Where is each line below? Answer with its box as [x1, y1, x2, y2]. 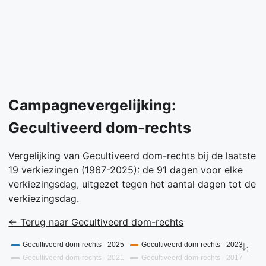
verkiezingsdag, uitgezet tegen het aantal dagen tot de [8, 178, 256, 191]
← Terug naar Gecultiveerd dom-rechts [8, 216, 184, 229]
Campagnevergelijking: [8, 96, 176, 115]
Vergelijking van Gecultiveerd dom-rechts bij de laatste [8, 150, 256, 162]
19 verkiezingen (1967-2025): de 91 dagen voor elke [8, 164, 243, 176]
